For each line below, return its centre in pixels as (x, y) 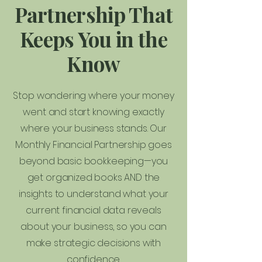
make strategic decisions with (94, 243)
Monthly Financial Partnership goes (94, 145)
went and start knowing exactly (94, 112)
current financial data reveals (94, 210)
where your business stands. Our (94, 128)
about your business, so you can (94, 227)
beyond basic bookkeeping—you (94, 161)
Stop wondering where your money (94, 96)
